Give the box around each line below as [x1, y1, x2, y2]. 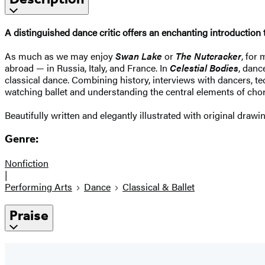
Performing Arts [5, 180, 72, 194]
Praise [9, 207, 49, 224]
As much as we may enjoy [5, 49, 115, 63]
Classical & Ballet [122, 180, 195, 194]
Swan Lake [115, 49, 162, 63]
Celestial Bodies [170, 60, 238, 75]
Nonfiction [5, 156, 49, 170]
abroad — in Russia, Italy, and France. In [5, 60, 170, 75]
